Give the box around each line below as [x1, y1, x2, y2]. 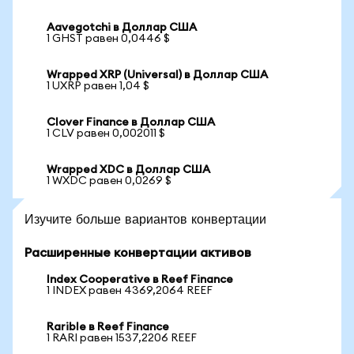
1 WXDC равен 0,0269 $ [47, 175, 171, 186]
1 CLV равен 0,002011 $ [47, 128, 165, 139]
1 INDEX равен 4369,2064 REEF [47, 285, 213, 296]
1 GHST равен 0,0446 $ [47, 33, 170, 44]
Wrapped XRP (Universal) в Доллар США [47, 70, 268, 81]
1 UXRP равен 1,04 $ [47, 81, 149, 92]
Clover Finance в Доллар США [47, 117, 215, 128]
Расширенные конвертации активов [24, 247, 251, 259]
